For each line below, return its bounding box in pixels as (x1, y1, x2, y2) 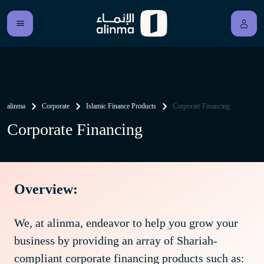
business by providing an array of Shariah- (14, 234, 217, 247)
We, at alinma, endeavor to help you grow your (14, 216, 238, 229)
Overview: (14, 181, 78, 197)
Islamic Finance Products (86, 102, 156, 110)
